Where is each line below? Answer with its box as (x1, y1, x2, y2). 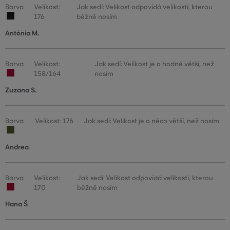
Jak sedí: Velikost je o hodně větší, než (94, 60, 215, 69)
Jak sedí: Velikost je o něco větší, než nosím (84, 117, 219, 126)
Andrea (5, 143, 29, 152)
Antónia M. (5, 29, 39, 38)
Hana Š (5, 200, 28, 209)
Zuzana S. (5, 86, 36, 95)
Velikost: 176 (35, 117, 73, 126)
